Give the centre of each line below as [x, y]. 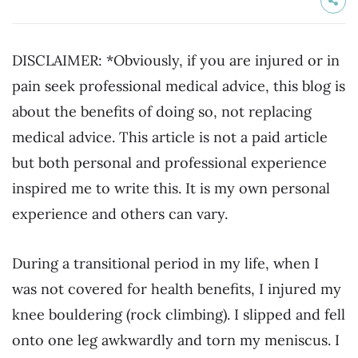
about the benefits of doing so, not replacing [162, 111]
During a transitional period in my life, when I [165, 263]
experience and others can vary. [120, 214]
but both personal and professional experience [169, 163]
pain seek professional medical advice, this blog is [179, 86]
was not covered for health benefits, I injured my [177, 288]
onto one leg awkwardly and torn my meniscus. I [176, 340]
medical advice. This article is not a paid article [170, 137]
